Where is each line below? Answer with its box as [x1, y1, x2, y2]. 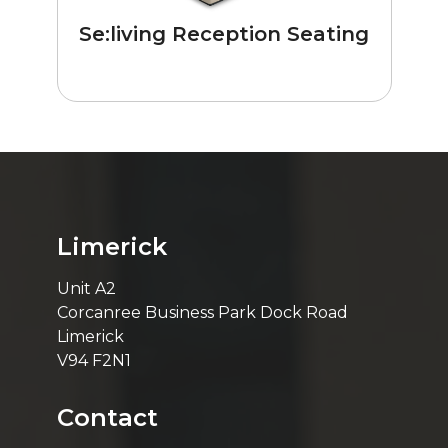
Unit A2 [56, 279, 116, 299]
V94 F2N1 [56, 351, 131, 371]
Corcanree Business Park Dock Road [56, 303, 348, 323]
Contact [56, 403, 158, 433]
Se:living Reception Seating [79, 21, 369, 46]
